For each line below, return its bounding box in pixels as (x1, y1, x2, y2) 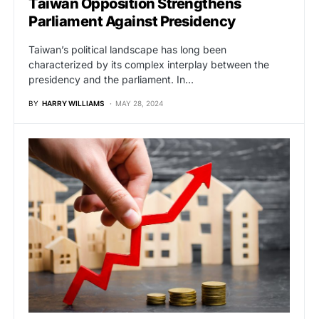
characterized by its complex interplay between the (28, 58, 269, 71)
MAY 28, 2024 (115, 99, 163, 108)
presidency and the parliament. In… (28, 73, 194, 86)
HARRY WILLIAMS (42, 99, 104, 108)
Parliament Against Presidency (28, 13, 236, 31)
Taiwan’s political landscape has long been (28, 43, 226, 56)
